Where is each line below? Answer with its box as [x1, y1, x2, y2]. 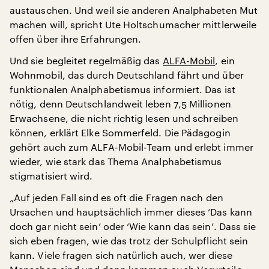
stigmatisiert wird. [10, 170, 93, 181]
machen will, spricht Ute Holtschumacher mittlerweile [10, 19, 257, 30]
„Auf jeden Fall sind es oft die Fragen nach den [10, 192, 223, 203]
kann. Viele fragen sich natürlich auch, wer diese [10, 249, 232, 261]
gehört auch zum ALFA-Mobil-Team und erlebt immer [10, 141, 253, 153]
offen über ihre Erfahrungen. [10, 33, 142, 44]
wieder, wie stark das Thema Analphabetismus [10, 156, 222, 167]
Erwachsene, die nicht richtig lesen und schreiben [10, 112, 238, 124]
